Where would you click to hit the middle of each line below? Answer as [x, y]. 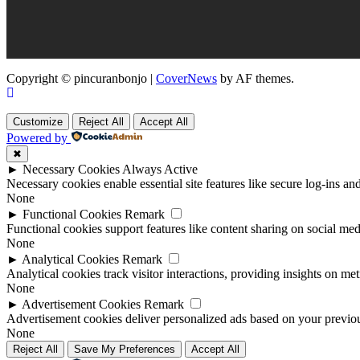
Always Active [160, 170]
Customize [38, 122]
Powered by [37, 138]
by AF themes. [256, 79]
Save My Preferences [125, 350]
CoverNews [186, 79]
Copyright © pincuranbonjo [78, 79]
